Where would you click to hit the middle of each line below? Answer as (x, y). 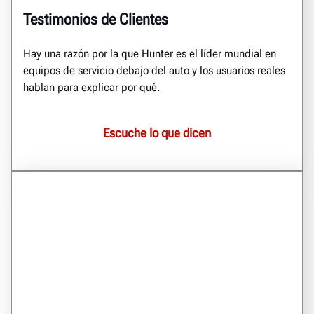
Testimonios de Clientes (96, 19)
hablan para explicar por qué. (91, 87)
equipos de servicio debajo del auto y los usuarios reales (154, 70)
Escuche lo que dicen (157, 133)
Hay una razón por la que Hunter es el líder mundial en (150, 54)
